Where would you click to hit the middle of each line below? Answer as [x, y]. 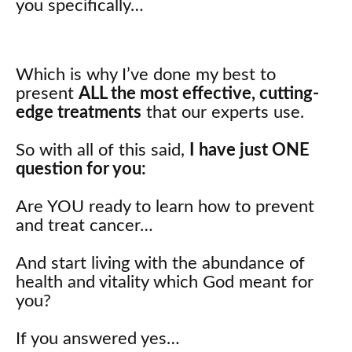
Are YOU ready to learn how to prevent [165, 206]
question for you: [81, 169]
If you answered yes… [98, 338]
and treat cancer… [84, 225]
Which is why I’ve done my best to [146, 74]
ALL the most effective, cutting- [199, 93]
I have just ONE [249, 150]
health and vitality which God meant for [165, 282]
